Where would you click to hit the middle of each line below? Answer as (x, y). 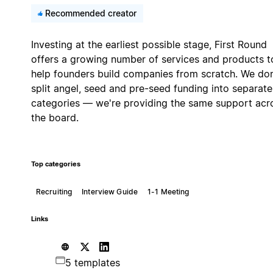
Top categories (55, 164)
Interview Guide (110, 191)
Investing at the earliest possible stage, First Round (149, 44)
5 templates (92, 262)
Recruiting (54, 191)
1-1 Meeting (168, 191)
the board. (55, 117)
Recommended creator (90, 13)
